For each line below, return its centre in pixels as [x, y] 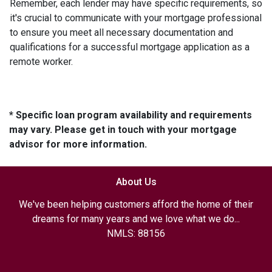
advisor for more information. [78, 144]
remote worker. [41, 62]
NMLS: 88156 [136, 233]
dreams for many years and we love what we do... [136, 219]
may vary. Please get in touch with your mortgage [123, 130]
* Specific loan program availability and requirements [131, 115]
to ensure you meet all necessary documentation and [121, 32]
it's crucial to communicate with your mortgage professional [136, 18]
